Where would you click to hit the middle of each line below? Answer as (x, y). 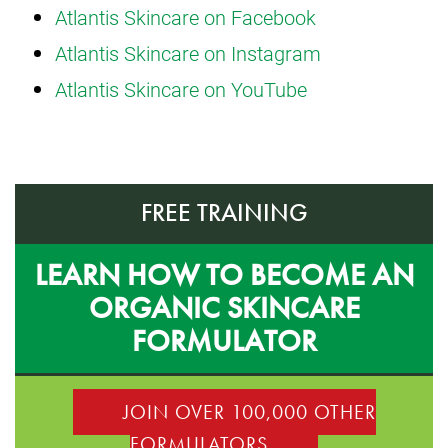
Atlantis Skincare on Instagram (188, 52)
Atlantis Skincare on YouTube (181, 88)
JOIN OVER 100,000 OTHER (249, 411)
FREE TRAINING (224, 212)
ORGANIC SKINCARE (224, 307)
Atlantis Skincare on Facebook (185, 16)
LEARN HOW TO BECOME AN (224, 274)
